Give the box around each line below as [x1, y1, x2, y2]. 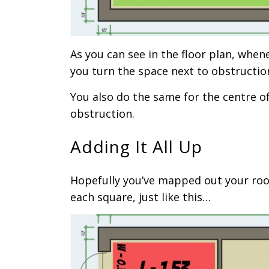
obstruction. [70, 106, 134, 121]
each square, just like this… [70, 190, 211, 204]
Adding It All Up [70, 135, 202, 158]
